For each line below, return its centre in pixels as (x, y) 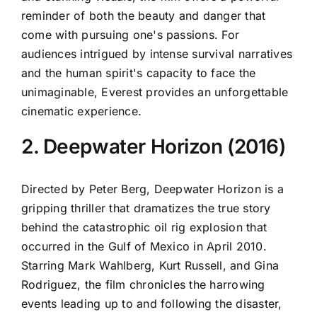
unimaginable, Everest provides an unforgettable (155, 92)
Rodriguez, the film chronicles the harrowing (143, 285)
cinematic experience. (82, 111)
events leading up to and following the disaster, (152, 304)
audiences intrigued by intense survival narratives (157, 53)
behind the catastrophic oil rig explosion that (144, 227)
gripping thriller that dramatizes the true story (146, 208)
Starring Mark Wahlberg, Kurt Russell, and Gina (150, 266)
